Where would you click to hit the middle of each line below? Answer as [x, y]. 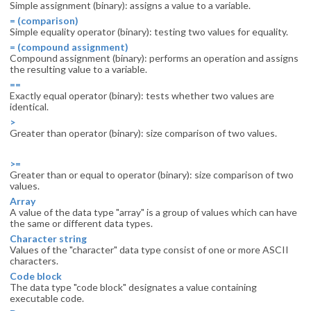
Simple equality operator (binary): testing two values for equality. [149, 32]
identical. [29, 107]
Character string [48, 238]
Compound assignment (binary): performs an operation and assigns [154, 58]
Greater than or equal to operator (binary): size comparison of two [152, 175]
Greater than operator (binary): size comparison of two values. [143, 133]
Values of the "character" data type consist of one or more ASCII [149, 250]
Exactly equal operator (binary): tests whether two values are [142, 95]
